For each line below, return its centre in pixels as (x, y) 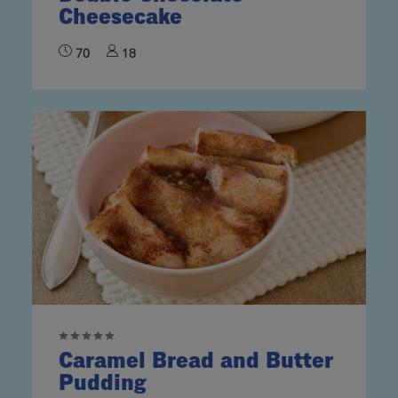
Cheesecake (120, 17)
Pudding (103, 383)
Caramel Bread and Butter (195, 361)
